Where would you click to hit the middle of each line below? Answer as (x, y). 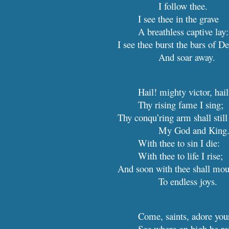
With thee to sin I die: (179, 143)
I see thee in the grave (179, 19)
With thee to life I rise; (181, 156)
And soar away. (187, 57)
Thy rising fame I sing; (181, 105)
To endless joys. (188, 181)
